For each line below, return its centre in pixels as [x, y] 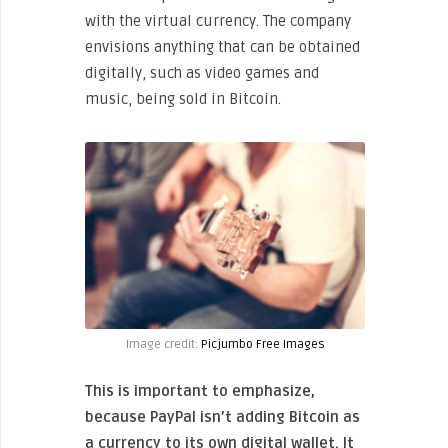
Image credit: [163, 344]
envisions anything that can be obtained [222, 47]
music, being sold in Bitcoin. [183, 99]
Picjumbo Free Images [262, 344]
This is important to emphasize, [200, 390]
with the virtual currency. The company [218, 21]
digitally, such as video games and [202, 73]
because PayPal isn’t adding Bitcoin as [222, 416]
